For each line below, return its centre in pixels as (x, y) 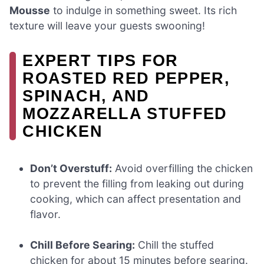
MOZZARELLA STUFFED (125, 113)
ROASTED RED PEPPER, (126, 78)
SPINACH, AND (86, 95)
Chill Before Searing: (83, 245)
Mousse (30, 10)
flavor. (46, 214)
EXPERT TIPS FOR (100, 60)
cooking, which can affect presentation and (136, 199)
